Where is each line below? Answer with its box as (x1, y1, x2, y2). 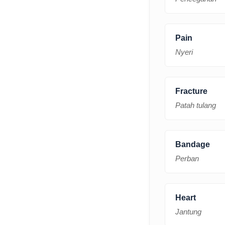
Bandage (175, 140, 210, 149)
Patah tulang (175, 100, 216, 109)
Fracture (175, 86, 207, 95)
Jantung (175, 207, 201, 216)
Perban (175, 154, 199, 163)
